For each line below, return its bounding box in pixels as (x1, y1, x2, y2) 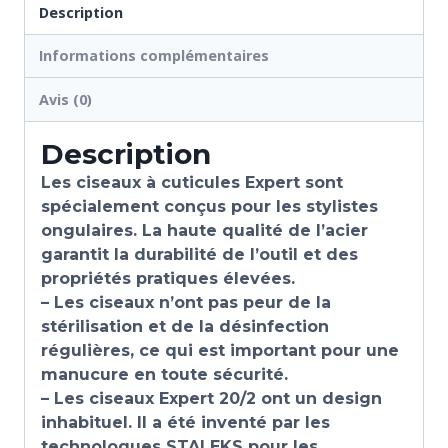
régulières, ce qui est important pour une (41, 340, 399, 360)
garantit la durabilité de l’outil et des (41, 244, 358, 264)
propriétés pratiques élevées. (41, 268, 300, 288)
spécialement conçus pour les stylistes (41, 196, 378, 216)
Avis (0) (39, 89, 93, 109)
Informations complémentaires (39, 46, 270, 66)
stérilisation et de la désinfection (41, 316, 329, 336)
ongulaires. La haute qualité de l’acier (41, 220, 368, 240)
